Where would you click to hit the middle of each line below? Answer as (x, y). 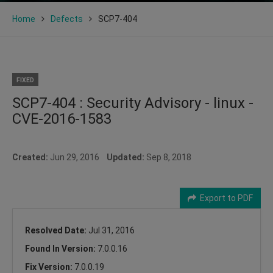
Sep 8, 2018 (168, 157)
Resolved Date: (57, 230)
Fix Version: (50, 267)
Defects (67, 19)
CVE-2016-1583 (62, 119)
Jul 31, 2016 (112, 230)
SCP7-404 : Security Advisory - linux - (133, 103)
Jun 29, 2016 (77, 157)
